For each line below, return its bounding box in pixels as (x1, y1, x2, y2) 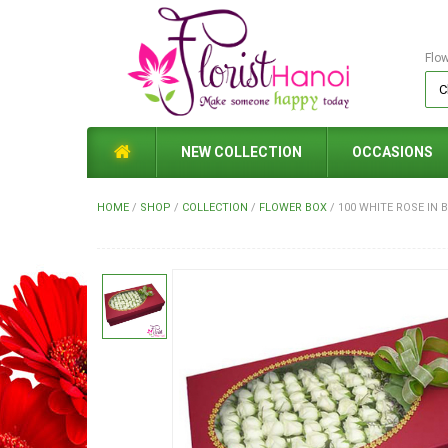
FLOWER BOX (259, 201, 327, 214)
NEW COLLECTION (181, 144, 302, 160)
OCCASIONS (352, 144, 433, 160)
